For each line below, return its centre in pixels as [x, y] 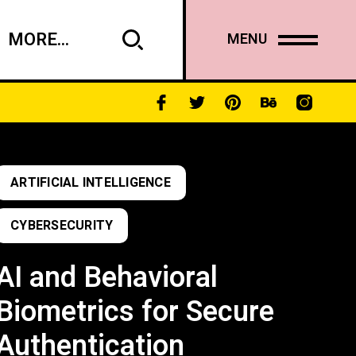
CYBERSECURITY [62, 226]
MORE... [39, 40]
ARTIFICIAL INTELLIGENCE [91, 183]
